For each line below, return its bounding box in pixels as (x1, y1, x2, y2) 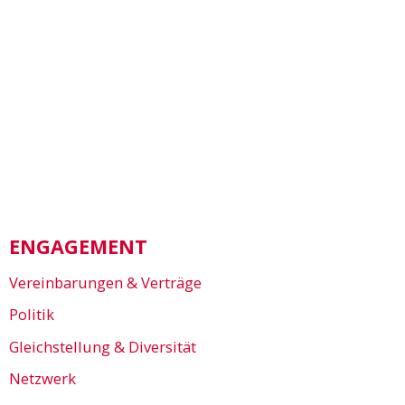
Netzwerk (9, 368, 76, 390)
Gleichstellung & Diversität (9, 335, 196, 357)
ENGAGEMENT (9, 233, 147, 259)
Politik (9, 304, 54, 325)
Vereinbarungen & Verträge (9, 271, 202, 293)
